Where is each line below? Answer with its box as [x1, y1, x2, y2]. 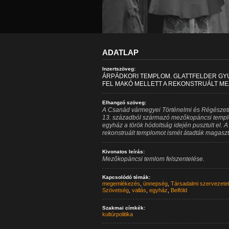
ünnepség [143, 180, 168, 187]
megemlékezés [102, 180, 140, 187]
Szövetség [102, 187, 129, 193]
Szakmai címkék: [102, 205, 145, 211]
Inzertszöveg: [102, 66, 135, 72]
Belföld [170, 187, 187, 193]
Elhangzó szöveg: [102, 100, 146, 105]
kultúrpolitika [102, 211, 133, 217]
